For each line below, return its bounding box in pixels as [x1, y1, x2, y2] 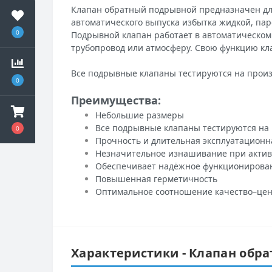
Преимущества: [71, 92, 161, 107]
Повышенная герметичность [95, 172, 217, 185]
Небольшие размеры [95, 109, 184, 121]
